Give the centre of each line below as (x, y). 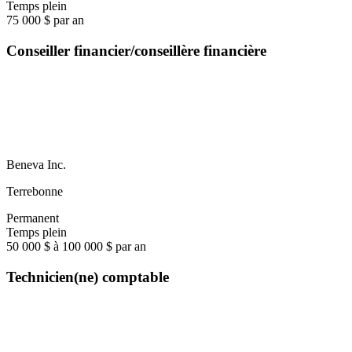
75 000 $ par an (45, 20)
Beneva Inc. (36, 165)
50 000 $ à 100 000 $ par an (76, 247)
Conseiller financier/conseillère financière (136, 50)
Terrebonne (35, 192)
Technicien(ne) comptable (88, 277)
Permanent (33, 218)
